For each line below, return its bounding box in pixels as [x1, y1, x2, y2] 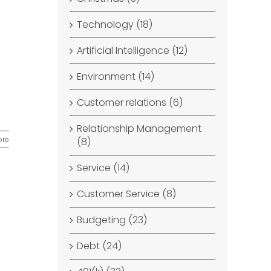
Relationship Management [77, 122, 202, 135]
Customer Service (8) [77, 187, 177, 201]
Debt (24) [77, 239, 122, 253]
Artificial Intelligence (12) [77, 44, 188, 57]
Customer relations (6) [77, 96, 183, 109]
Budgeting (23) [77, 213, 148, 227]
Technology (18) [77, 18, 153, 31]
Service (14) [77, 161, 130, 175]
